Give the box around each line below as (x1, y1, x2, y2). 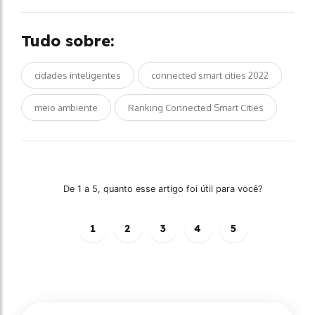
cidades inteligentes (34, 69, 121, 81)
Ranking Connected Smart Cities (128, 101, 264, 113)
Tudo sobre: (21, 30, 115, 51)
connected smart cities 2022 (151, 69, 269, 81)
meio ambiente (34, 101, 98, 113)
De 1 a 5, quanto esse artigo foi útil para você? (63, 183, 262, 194)
